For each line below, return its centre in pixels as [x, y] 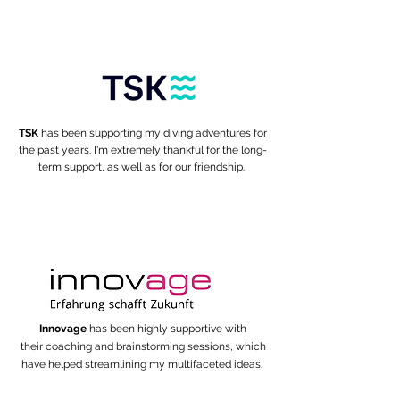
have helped [53, 364]
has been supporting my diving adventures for [154, 133]
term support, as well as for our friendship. [143, 167]
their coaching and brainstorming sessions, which [143, 346]
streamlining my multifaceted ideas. [175, 364]
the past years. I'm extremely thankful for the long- [143, 150]
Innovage [64, 329]
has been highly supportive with [168, 329]
